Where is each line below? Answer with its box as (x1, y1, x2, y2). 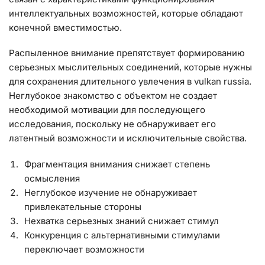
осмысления (24, 172, 80, 184)
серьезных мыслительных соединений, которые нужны (9, 62, 252, 73)
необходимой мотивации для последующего (9, 104, 205, 116)
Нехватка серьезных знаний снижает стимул (24, 215, 219, 227)
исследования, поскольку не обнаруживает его (9, 118, 216, 130)
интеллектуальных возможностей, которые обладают (9, 7, 243, 19)
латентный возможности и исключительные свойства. (9, 132, 247, 144)
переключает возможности (24, 243, 144, 255)
